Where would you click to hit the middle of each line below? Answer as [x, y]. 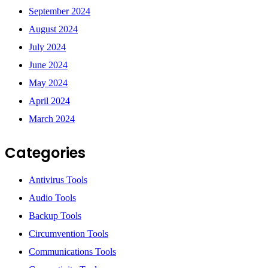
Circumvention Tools [68, 234]
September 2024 [60, 11]
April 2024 [49, 100]
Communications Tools [72, 252]
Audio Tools [52, 198]
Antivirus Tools [58, 180]
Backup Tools [55, 216]
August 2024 [53, 29]
